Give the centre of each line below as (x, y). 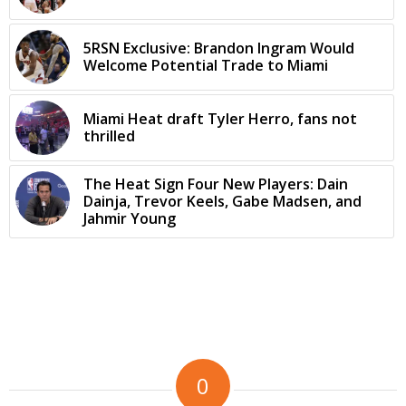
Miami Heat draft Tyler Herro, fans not (220, 119)
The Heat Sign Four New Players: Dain (216, 184)
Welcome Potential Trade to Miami (206, 66)
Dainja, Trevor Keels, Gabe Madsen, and (222, 202)
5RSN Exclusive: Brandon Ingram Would (219, 48)
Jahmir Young (130, 219)
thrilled (109, 136)
